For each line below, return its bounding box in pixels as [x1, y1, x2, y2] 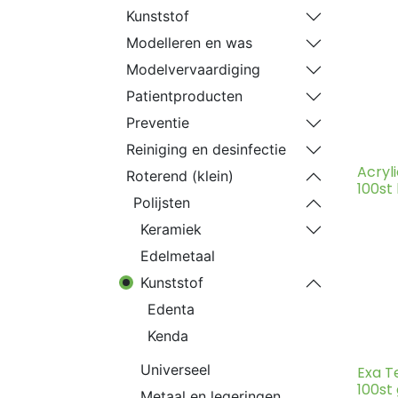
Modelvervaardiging [126, 60, 260, 78]
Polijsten [133, 194, 190, 211]
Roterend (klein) [126, 167, 234, 185]
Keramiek [140, 220, 202, 238]
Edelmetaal [140, 247, 215, 265]
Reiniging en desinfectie [126, 140, 286, 158]
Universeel [140, 361, 211, 378]
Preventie [126, 114, 189, 131]
